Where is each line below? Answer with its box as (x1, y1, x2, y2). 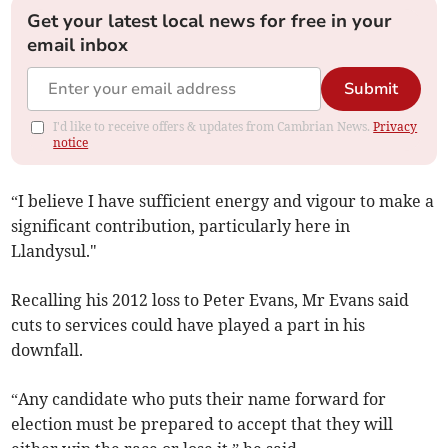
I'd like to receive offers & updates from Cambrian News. (53, 119, 374, 135)
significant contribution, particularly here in (11, 216, 351, 237)
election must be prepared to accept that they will (11, 414, 394, 435)
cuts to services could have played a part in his (11, 315, 366, 336)
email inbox (27, 33, 129, 58)
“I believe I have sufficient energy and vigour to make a (11, 191, 435, 212)
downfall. (11, 340, 84, 361)
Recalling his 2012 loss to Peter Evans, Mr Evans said (11, 290, 410, 311)
